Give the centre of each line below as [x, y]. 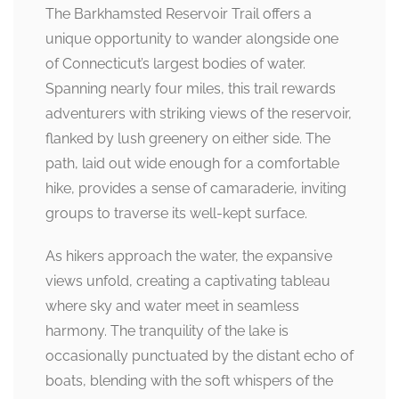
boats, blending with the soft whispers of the [189, 381]
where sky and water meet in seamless [172, 306]
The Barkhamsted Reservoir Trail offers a [179, 14]
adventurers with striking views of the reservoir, [199, 114]
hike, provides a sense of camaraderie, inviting [196, 188]
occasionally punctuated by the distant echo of [199, 356]
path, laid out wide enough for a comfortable [192, 163]
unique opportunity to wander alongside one [192, 39]
